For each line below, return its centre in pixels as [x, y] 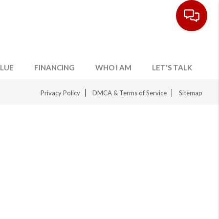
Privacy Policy [61, 93]
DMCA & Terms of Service [130, 93]
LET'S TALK [172, 67]
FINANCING [55, 67]
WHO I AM [114, 67]
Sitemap [191, 93]
